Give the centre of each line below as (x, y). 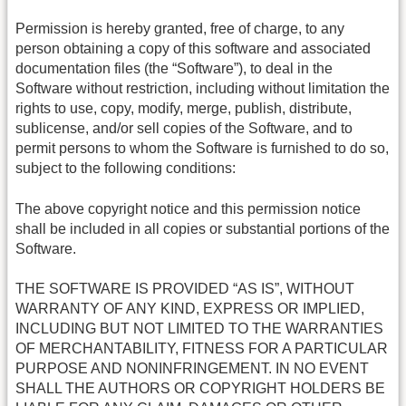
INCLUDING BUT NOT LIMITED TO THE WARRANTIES (199, 329)
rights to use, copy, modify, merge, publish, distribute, (184, 109)
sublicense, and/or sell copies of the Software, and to (184, 129)
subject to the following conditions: (126, 169)
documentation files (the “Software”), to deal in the (174, 69)
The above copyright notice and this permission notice (188, 208)
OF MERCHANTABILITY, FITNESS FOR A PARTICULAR (202, 349)
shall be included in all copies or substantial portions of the (203, 228)
